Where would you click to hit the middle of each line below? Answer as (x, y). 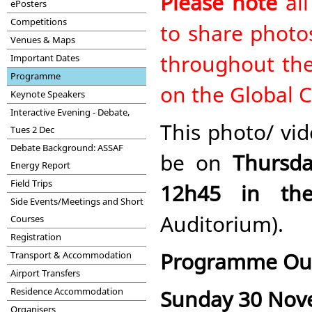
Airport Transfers (45, 273)
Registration (36, 237)
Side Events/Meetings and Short (77, 201)
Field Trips (31, 183)
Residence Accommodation (67, 291)
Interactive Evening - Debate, (70, 112)
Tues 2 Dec (32, 130)
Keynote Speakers (48, 94)
